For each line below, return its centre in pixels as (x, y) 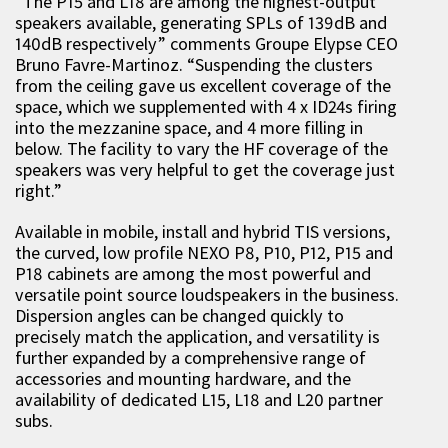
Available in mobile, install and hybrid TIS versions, (202, 231)
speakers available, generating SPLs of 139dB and (201, 22)
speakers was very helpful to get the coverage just (205, 169)
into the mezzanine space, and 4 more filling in (189, 127)
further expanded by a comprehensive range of (190, 357)
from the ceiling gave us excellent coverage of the (203, 85)
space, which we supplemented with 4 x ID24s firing (206, 106)
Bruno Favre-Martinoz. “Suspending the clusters (194, 64)
